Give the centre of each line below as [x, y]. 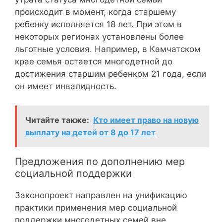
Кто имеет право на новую [146, 120]
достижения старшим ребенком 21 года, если [111, 74]
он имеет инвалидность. [66, 86]
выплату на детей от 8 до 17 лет [90, 132]
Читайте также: [57, 120]
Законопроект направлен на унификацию [101, 195]
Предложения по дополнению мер [100, 161]
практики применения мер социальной [96, 207]
